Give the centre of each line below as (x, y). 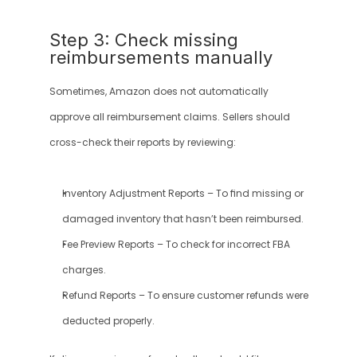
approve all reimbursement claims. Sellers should (169, 117)
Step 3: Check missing (143, 40)
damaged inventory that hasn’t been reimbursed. (182, 219)
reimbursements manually (161, 57)
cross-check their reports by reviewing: (142, 143)
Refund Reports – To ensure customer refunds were (185, 296)
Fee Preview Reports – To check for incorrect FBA (176, 245)
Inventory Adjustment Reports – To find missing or (182, 194)
